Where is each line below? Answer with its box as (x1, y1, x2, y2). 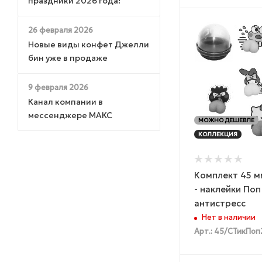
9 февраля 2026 (28, 82, 88, 92)
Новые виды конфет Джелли (28, 39, 149, 50)
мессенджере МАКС (28, 109, 112, 120)
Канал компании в (28, 96, 103, 107)
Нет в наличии (202, 213, 256, 223)
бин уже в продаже (28, 52, 108, 63)
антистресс (194, 197, 246, 209)
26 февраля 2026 (28, 25, 93, 35)
